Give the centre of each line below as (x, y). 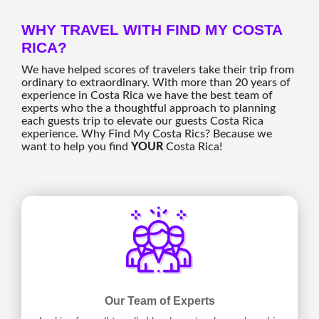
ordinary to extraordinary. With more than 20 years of (156, 82)
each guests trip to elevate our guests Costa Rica (142, 121)
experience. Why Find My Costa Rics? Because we (147, 134)
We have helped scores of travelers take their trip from (158, 69)
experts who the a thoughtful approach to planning (148, 108)
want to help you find (76, 146)
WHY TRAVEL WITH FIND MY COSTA (152, 29)
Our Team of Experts (159, 300)
